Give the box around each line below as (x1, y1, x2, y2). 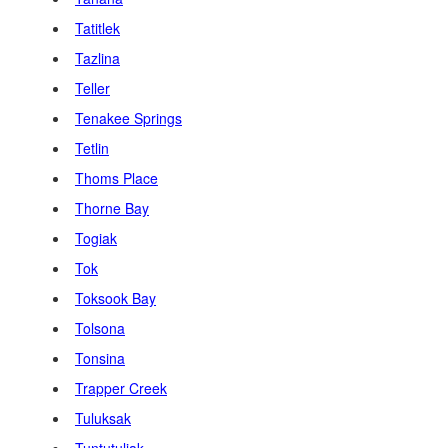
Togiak (75, 228, 117, 248)
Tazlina (75, 48, 120, 68)
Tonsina (75, 348, 125, 368)
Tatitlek (75, 18, 120, 38)
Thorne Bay (75, 198, 149, 218)
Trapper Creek (75, 378, 167, 398)
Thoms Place (75, 168, 158, 188)
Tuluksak (75, 408, 131, 428)
